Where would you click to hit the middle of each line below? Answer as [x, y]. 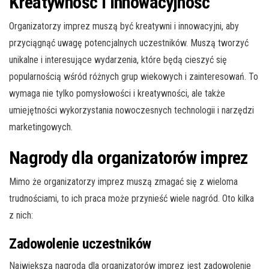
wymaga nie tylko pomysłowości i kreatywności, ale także [117, 94]
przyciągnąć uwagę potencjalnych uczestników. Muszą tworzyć [129, 43]
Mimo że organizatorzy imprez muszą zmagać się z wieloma [123, 182]
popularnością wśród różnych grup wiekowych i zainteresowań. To [134, 77]
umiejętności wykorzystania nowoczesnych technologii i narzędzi [131, 110]
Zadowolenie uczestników [80, 244]
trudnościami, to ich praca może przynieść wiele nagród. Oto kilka [131, 199]
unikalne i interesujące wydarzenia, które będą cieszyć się [118, 60]
